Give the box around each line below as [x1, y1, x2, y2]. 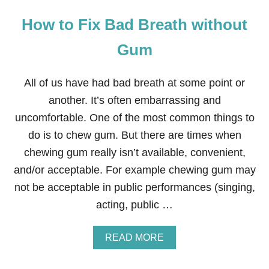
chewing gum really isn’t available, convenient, [23, 147, 246, 159]
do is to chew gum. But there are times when [28, 129, 241, 141]
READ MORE [105, 232, 164, 243]
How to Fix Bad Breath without [22, 16, 247, 34]
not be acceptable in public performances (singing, [14, 181, 255, 193]
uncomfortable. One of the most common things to [14, 112, 255, 124]
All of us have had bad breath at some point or [24, 77, 245, 89]
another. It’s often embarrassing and [48, 94, 221, 106]
